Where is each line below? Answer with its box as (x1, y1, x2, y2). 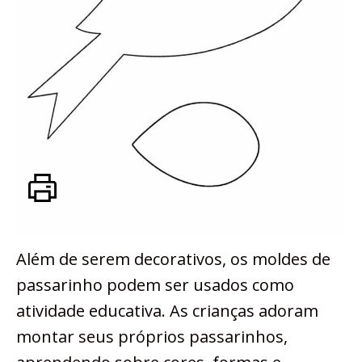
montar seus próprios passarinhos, (16, 325, 288, 347)
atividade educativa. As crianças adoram (16, 299, 318, 322)
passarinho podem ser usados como (16, 273, 294, 296)
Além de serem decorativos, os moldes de (16, 247, 330, 270)
